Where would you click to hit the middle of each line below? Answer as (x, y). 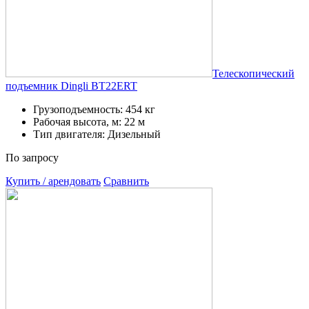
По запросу (32, 157)
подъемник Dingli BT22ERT (71, 86)
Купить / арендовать (53, 181)
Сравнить (126, 181)
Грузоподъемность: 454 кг (94, 109)
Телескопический (253, 73)
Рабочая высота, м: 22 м (89, 121)
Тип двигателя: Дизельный (97, 134)
